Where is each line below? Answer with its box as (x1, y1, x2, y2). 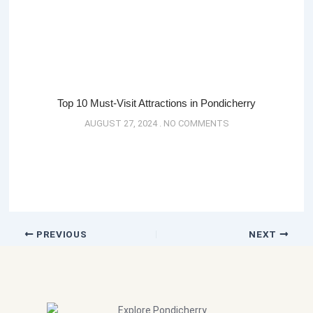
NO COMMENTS (161, 117, 229, 129)
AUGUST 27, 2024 (84, 117, 159, 129)
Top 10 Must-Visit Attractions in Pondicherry (57, 96, 256, 109)
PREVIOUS (34, 228, 87, 240)
